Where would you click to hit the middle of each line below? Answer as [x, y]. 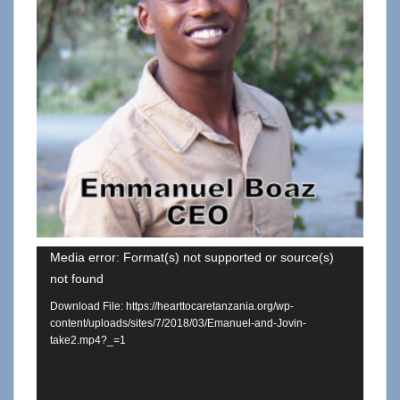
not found [77, 279]
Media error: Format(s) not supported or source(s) [192, 257]
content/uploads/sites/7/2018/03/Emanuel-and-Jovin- [178, 323]
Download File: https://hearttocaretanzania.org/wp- [172, 306]
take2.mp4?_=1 [88, 340]
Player [58, 286]
